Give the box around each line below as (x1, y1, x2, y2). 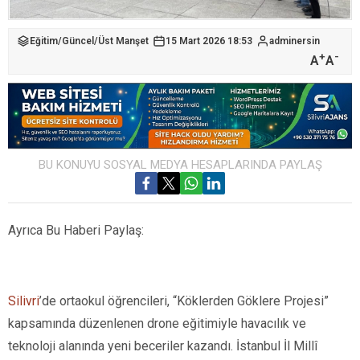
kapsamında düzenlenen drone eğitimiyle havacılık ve (8, 315, 306, 331)
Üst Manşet (98, 35, 149, 47)
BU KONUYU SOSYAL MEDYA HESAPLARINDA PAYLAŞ (38, 157, 322, 172)
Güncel (62, 35, 94, 47)
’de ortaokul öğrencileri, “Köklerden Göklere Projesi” (39, 292, 329, 309)
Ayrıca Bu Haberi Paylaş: (8, 222, 144, 238)
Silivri (8, 292, 39, 309)
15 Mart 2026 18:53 (166, 35, 252, 47)
